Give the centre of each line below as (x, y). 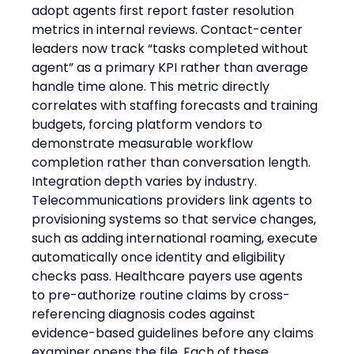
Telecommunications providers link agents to (174, 200)
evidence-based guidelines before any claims (175, 333)
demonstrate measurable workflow (144, 143)
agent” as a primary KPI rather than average (172, 67)
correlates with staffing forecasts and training (177, 105)
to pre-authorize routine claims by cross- (161, 295)
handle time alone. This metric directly (153, 86)
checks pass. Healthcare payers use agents (169, 276)
